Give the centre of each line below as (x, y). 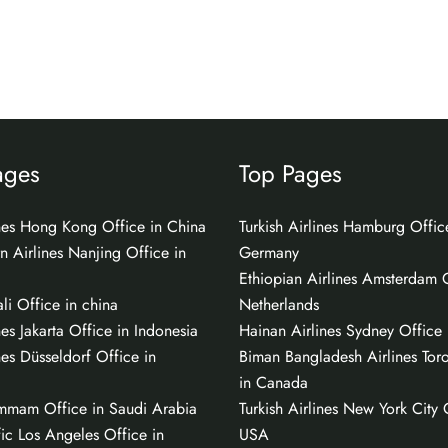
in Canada (273, 382)
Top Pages (290, 173)
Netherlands (279, 304)
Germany (269, 252)
